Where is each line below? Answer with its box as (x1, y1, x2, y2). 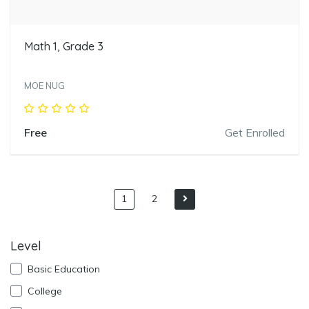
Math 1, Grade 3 (24, 39, 103, 54)
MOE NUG (24, 80, 65, 92)
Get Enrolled (225, 126, 285, 140)
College (25, 285, 62, 298)
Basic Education (25, 263, 100, 276)
